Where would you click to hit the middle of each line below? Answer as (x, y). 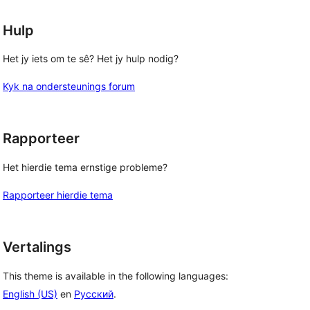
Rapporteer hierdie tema (58, 195)
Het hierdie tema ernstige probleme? (85, 167)
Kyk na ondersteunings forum (69, 86)
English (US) (30, 293)
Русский (94, 293)
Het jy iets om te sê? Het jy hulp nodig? (91, 59)
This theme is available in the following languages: (116, 275)
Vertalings (37, 247)
